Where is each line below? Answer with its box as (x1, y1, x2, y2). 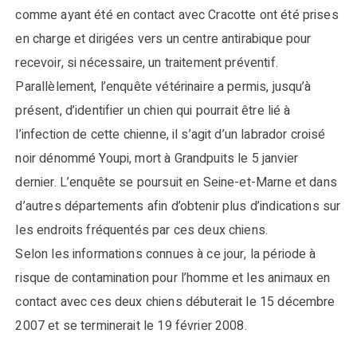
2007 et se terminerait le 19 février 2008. (15, 316, 247, 335)
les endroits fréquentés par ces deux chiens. (15, 221, 269, 240)
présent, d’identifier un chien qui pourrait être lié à (15, 101, 291, 120)
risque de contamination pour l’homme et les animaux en (15, 269, 331, 288)
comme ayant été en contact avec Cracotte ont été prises (15, 6, 339, 25)
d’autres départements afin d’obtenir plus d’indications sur (15, 197, 341, 216)
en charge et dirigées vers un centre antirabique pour (15, 29, 312, 49)
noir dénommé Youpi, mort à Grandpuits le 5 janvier (15, 149, 298, 168)
